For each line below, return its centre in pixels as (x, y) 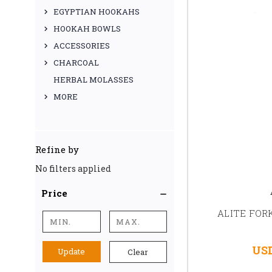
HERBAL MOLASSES (93, 80)
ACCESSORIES (82, 46)
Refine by (57, 149)
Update (72, 252)
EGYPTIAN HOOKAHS (97, 12)
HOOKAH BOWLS (87, 29)
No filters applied (73, 168)
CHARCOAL (76, 63)
